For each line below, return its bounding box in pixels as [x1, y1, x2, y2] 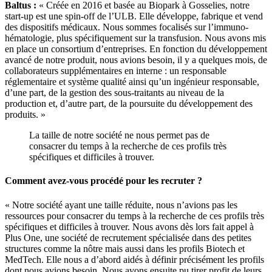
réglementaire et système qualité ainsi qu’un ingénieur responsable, [5, 76, 259, 87]
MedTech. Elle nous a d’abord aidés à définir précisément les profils [5, 254, 264, 265]
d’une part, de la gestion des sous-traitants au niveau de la [5, 87, 224, 98]
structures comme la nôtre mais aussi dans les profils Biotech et [5, 243, 245, 254]
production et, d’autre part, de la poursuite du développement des [5, 98, 253, 109]
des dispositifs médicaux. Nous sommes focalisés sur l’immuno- [5, 22, 248, 33]
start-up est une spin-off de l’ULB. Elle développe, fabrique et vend [5, 11, 263, 22]
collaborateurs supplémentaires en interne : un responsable [5, 66, 226, 76]
